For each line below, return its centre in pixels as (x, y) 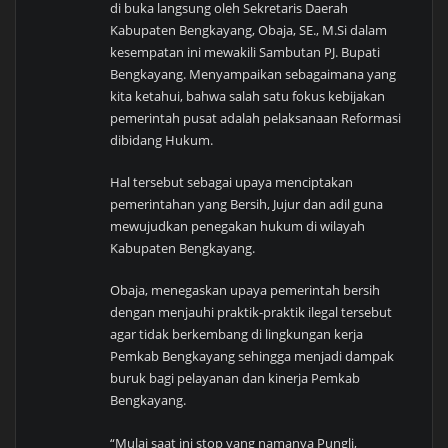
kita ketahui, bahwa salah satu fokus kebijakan (248, 95)
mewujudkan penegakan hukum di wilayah (238, 226)
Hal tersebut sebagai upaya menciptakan (232, 182)
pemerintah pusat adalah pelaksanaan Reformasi (256, 117)
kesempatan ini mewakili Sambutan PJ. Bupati (245, 51)
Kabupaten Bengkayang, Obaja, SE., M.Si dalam (249, 29)
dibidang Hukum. (162, 139)
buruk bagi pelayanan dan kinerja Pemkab (235, 378)
